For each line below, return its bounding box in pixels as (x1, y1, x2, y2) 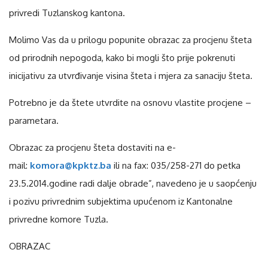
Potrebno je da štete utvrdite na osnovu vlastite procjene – (9, 97, 251, 108)
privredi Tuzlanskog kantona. (9, 7, 125, 19)
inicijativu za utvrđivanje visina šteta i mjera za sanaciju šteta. (9, 70, 252, 81)
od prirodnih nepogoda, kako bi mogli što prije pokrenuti (9, 52, 235, 63)
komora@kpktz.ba (30, 160, 111, 171)
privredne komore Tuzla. (9, 214, 108, 225)
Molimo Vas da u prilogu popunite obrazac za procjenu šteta (9, 34, 252, 45)
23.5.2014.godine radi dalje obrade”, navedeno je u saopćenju (9, 178, 257, 189)
